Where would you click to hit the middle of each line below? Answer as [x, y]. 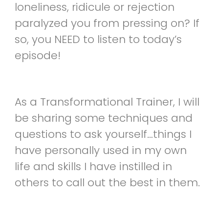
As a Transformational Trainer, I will [107, 102]
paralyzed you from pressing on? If [107, 23]
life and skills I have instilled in [93, 166]
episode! [38, 55]
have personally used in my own [101, 150]
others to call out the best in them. [107, 182]
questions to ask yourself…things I [103, 134]
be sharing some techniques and [104, 118]
